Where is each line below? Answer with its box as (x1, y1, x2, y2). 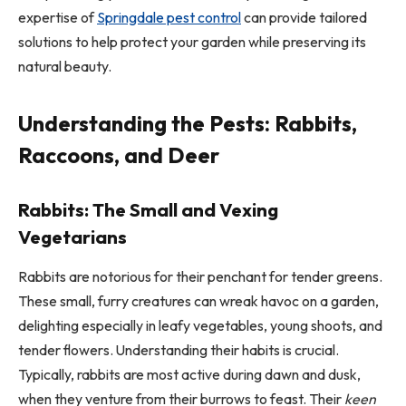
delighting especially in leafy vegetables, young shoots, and (18, 315, 382, 334)
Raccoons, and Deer (18, 140, 219, 169)
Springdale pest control (97, 7, 241, 26)
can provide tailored (241, 7, 367, 26)
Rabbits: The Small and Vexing (18, 198, 278, 221)
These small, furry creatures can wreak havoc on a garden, (18, 291, 379, 310)
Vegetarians (18, 225, 127, 248)
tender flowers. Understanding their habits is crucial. (18, 340, 339, 359)
